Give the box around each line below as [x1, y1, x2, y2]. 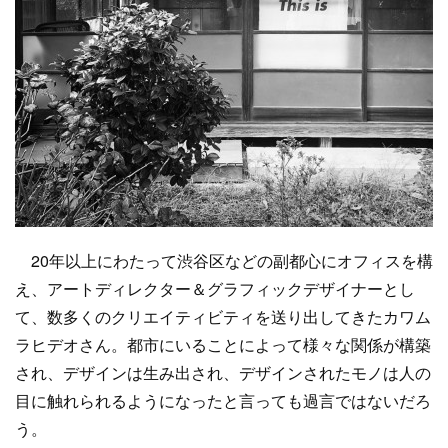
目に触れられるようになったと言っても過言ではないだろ [15, 389, 431, 412]
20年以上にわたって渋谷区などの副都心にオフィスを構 [15, 249, 433, 272]
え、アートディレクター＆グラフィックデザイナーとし [15, 277, 415, 300]
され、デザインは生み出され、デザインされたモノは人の [15, 361, 431, 384]
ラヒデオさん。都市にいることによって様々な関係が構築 [15, 333, 431, 356]
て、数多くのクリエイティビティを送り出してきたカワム [15, 305, 431, 328]
